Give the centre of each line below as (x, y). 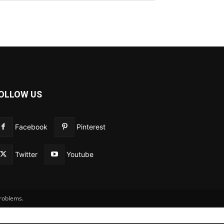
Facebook (31, 126)
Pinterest (91, 126)
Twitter (26, 154)
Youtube (80, 154)
